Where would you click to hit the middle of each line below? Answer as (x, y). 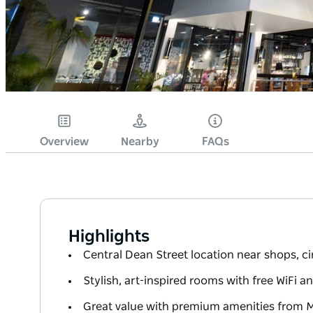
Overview (64, 142)
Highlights (109, 237)
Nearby (140, 142)
